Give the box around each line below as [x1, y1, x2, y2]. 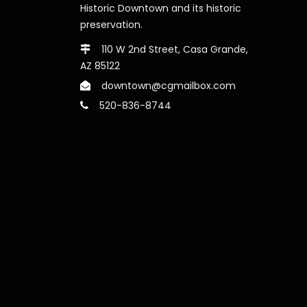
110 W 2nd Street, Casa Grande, [99, 42, 248, 56]
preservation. [80, 17, 143, 32]
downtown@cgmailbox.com [99, 78, 236, 93]
